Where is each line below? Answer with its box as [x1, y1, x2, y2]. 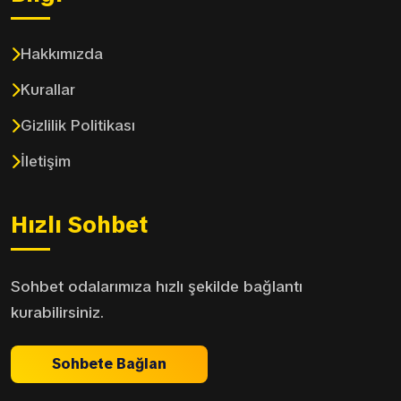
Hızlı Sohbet [11, 210, 148, 240]
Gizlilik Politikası [21, 115, 135, 135]
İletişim [21, 151, 71, 171]
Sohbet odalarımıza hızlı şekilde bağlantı [11, 277, 303, 296]
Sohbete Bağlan [52, 354, 166, 373]
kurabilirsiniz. [11, 303, 104, 322]
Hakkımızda [21, 44, 103, 64]
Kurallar [21, 80, 75, 99]
